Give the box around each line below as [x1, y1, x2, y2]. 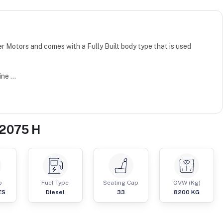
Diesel [45, 189, 65, 196]
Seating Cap [103, 179, 139, 187]
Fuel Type [41, 179, 69, 187]
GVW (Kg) [173, 179, 201, 187]
